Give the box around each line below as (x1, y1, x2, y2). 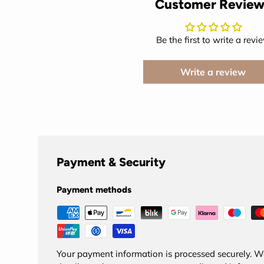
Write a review (180, 66, 246, 78)
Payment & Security (57, 155, 166, 170)
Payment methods (57, 184, 131, 196)
